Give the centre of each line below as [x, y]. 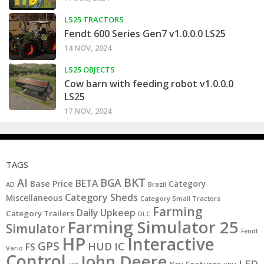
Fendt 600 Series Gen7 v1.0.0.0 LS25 [145, 33]
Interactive [171, 244]
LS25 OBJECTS [90, 69]
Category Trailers [40, 213]
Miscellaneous [34, 198]
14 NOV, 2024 [88, 47]
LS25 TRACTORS [94, 19]
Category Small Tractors [180, 198]
